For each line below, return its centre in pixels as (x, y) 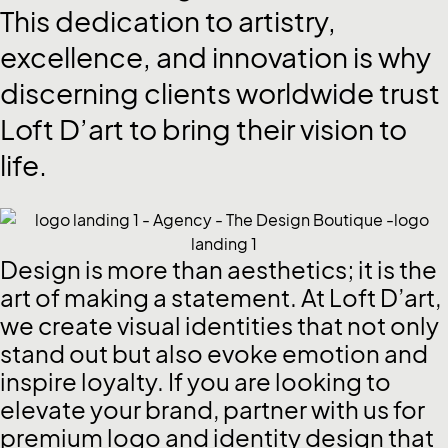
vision (339, 129)
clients (190, 93)
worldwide (307, 93)
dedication (130, 21)
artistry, (287, 21)
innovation (282, 57)
